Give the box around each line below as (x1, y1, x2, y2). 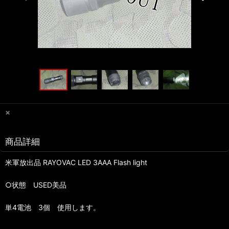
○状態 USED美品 (5, 180, 66, 190)
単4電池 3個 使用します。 (5, 203, 100, 212)
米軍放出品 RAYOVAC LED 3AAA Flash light (5, 158, 147, 167)
